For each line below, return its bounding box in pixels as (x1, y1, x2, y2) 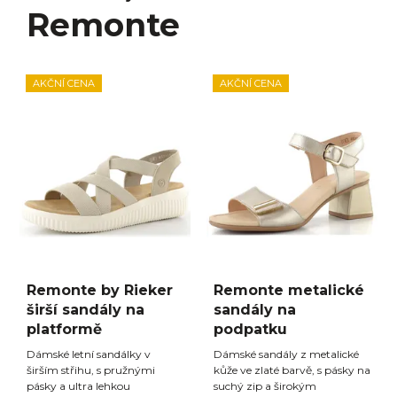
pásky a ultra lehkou (27, 378, 130, 393)
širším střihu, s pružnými (27, 362, 155, 377)
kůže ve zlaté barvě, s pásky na (214, 362, 370, 377)
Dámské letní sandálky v (27, 346, 151, 361)
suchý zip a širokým (214, 378, 316, 393)
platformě (27, 320, 102, 338)
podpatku (214, 320, 287, 338)
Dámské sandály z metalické (214, 346, 359, 361)
